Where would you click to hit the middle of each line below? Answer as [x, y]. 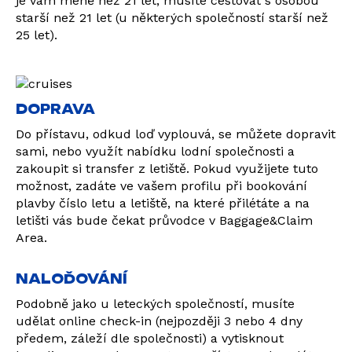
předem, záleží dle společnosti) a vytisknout [150, 338]
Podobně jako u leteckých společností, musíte [155, 304]
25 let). [37, 35]
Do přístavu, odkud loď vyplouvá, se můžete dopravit [176, 134]
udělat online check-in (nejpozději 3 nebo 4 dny [159, 321]
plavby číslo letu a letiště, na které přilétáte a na [163, 203]
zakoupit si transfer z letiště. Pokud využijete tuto [167, 169]
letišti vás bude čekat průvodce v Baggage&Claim [164, 220]
